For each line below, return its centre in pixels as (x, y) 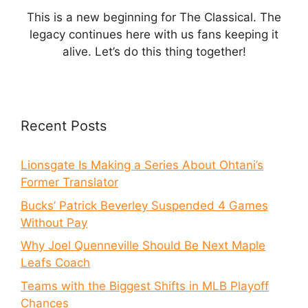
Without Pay (54, 222)
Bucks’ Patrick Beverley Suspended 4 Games (144, 205)
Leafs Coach (55, 263)
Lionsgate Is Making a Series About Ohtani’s (142, 165)
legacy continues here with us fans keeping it (154, 34)
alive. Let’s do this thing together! (154, 52)
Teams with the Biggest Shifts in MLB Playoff (145, 286)
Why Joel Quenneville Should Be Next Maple (143, 245)
